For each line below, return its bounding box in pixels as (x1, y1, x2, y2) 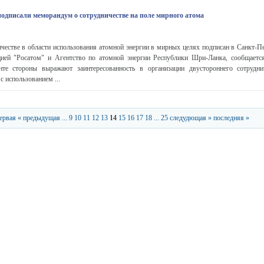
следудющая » (170, 114, 212, 122)
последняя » (213, 114, 249, 122)
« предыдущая (18, 114, 60, 122)
